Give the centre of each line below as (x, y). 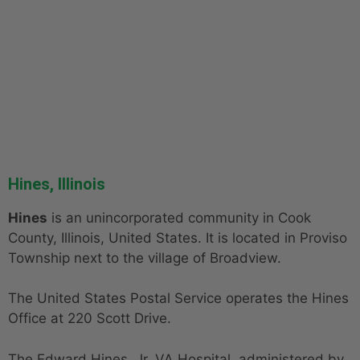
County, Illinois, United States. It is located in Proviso (178, 237)
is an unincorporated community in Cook (179, 217)
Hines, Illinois (57, 184)
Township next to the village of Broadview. (145, 258)
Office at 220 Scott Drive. (90, 319)
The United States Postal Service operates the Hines (178, 299)
